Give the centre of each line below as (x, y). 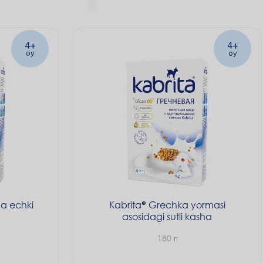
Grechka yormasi (186, 205)
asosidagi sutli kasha (167, 216)
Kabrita (125, 205)
